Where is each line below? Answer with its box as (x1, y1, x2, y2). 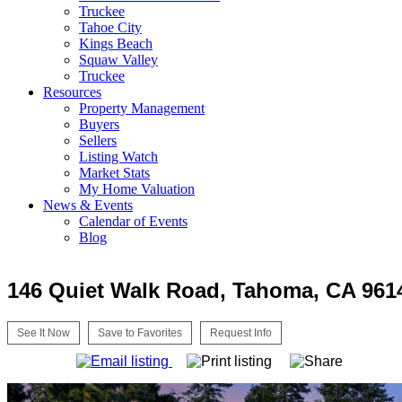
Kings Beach (79, 36, 153, 51)
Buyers (79, 117, 119, 132)
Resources (43, 84, 101, 100)
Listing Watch (79, 149, 158, 164)
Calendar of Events (79, 214, 188, 229)
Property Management (79, 100, 205, 116)
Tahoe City (79, 20, 142, 35)
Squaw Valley (79, 52, 158, 67)
